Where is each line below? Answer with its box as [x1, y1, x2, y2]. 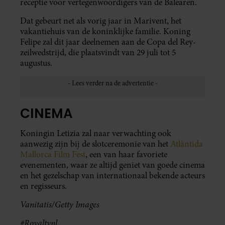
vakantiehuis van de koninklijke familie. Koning [20, 25, 190, 37]
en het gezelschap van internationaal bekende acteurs [20, 170, 205, 182]
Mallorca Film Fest [20, 149, 85, 161]
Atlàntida [170, 138, 203, 150]
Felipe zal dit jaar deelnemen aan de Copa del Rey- [20, 36, 196, 48]
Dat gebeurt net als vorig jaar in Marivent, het [20, 15, 181, 27]
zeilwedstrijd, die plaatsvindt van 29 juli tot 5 [20, 46, 176, 58]
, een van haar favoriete [85, 149, 167, 161]
